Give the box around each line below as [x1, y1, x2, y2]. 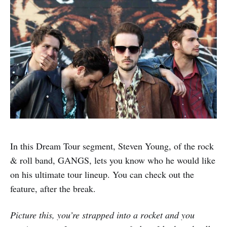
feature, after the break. [10, 182, 96, 195]
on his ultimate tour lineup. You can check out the [10, 168, 194, 180]
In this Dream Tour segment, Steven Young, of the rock [10, 139, 214, 152]
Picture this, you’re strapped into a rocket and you [10, 208, 195, 221]
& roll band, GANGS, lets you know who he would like [10, 154, 215, 166]
